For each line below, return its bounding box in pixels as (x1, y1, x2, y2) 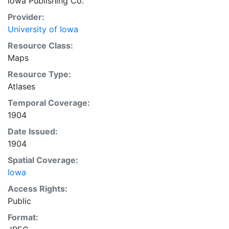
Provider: (8, 12, 44, 22)
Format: (8, 212, 38, 222)
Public (8, 196, 31, 206)
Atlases (8, 81, 35, 91)
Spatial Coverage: (8, 155, 78, 165)
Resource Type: (8, 69, 71, 79)
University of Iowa (8, 24, 78, 34)
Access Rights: (8, 184, 67, 194)
